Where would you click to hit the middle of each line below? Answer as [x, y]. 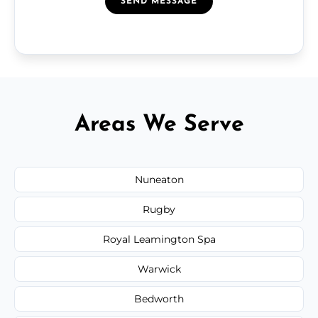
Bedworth [159, 298]
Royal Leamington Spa [159, 239]
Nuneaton [159, 179]
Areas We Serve [159, 125]
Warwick [159, 269]
